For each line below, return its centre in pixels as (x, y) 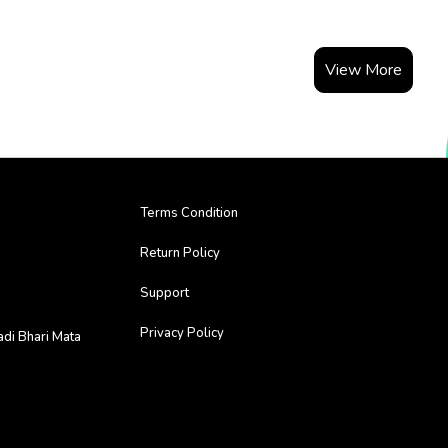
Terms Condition (189, 213)
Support (164, 293)
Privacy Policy (182, 333)
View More (363, 70)
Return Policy (180, 253)
